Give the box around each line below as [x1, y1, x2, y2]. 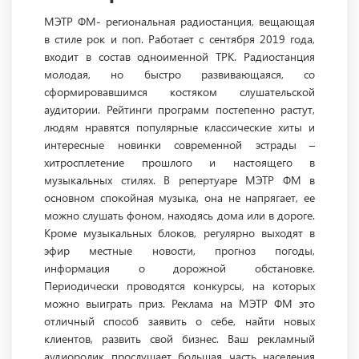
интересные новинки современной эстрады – [44, 137, 315, 153]
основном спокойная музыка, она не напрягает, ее [44, 190, 315, 206]
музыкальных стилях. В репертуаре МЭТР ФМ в [44, 172, 315, 188]
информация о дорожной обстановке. [44, 260, 315, 276]
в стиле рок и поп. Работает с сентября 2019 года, [44, 31, 315, 47]
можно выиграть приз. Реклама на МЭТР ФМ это [44, 296, 315, 312]
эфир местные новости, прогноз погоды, [44, 243, 315, 259]
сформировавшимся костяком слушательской [44, 84, 315, 100]
